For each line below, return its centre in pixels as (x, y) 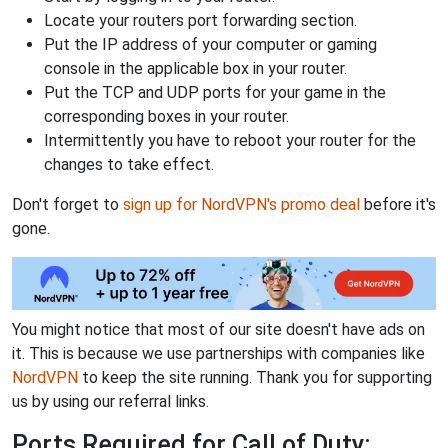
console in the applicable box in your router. (195, 69)
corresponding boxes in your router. (166, 117)
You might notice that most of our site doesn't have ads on (218, 329)
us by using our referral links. (110, 401)
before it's (398, 205)
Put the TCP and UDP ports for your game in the (215, 93)
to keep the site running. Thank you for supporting (255, 377)
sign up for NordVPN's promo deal (241, 205)
